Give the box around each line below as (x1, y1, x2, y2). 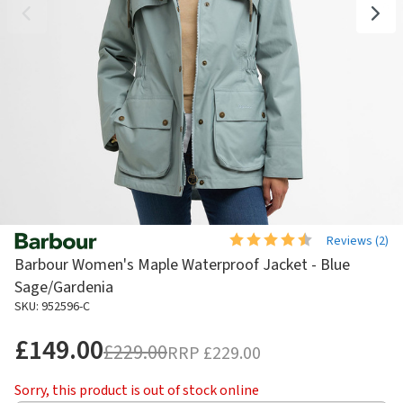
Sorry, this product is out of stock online (14, 381, 259, 401)
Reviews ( (327, 231, 379, 250)
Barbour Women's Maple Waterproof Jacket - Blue (14, 254, 350, 277)
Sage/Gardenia (14, 276, 113, 300)
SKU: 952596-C (14, 298, 90, 317)
